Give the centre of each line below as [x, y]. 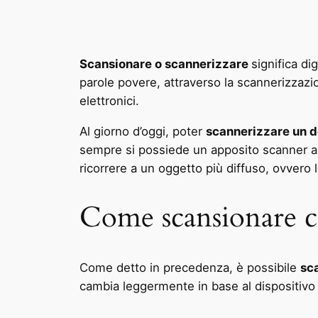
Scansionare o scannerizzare [165, 64]
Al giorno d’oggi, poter [143, 131]
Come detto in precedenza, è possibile [190, 267]
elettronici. [109, 100]
